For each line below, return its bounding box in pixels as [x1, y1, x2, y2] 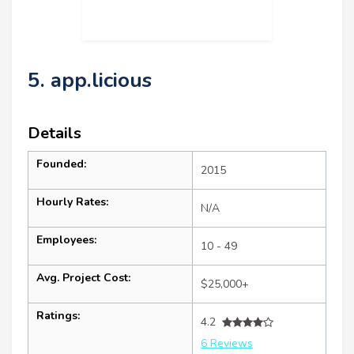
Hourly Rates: [36, 194, 108, 210]
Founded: [36, 156, 86, 172]
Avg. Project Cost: [36, 270, 130, 286]
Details [28, 122, 81, 145]
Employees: [36, 232, 96, 248]
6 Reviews [201, 336, 253, 352]
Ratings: [36, 308, 80, 324]
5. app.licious [28, 66, 152, 95]
